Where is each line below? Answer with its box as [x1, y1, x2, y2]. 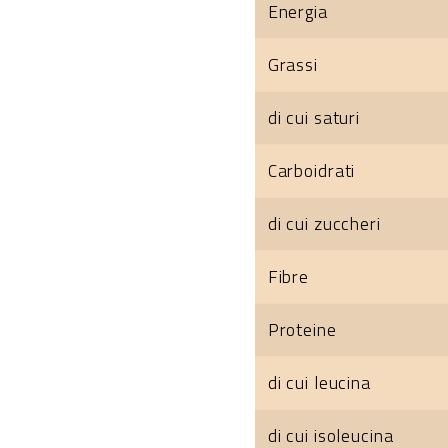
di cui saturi [267, 103, 361, 131]
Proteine [267, 315, 337, 343]
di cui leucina [267, 368, 372, 396]
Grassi [267, 50, 318, 78]
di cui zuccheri [267, 209, 381, 237]
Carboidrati [267, 156, 356, 184]
